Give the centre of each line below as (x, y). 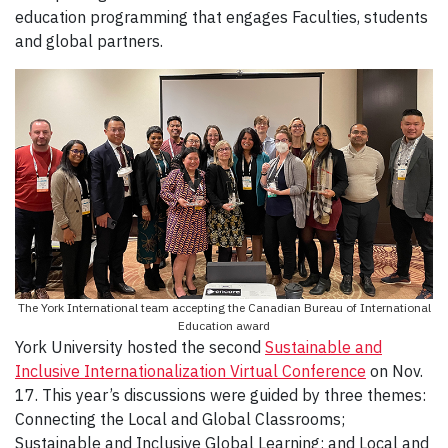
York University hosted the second (140, 346)
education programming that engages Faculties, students (221, 16)
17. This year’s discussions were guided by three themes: (220, 394)
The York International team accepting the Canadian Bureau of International (224, 307)
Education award (224, 325)
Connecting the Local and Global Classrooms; (180, 418)
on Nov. (394, 370)
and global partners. (93, 40)
